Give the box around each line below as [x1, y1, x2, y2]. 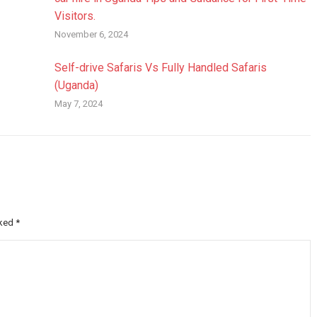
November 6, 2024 [54, 29, 128, 40]
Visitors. [54, 9, 96, 23]
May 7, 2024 [54, 98, 103, 109]
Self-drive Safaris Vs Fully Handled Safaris [54, 61, 267, 74]
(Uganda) [54, 79, 98, 92]
